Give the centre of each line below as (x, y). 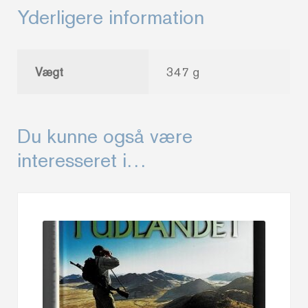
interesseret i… (82, 160)
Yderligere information (111, 18)
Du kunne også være (105, 136)
